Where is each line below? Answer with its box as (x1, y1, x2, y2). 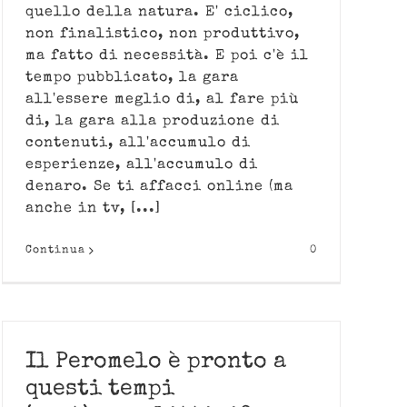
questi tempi (25, 378, 174, 401)
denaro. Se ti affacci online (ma (25, 180, 293, 194)
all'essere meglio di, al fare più (25, 93, 299, 107)
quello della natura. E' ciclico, (25, 5, 293, 20)
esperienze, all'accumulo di (25, 158, 258, 173)
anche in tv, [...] (25, 202, 161, 216)
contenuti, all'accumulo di (25, 136, 251, 151)
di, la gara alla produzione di (25, 114, 280, 129)
